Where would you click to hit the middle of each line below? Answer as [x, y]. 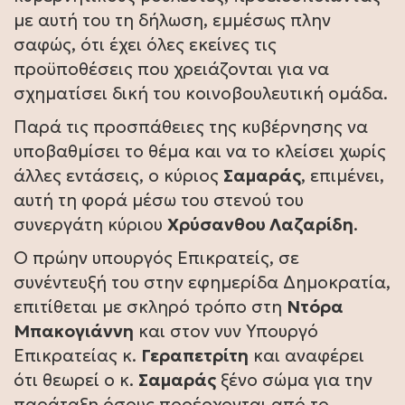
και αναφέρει [306, 356]
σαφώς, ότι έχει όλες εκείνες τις [145, 45]
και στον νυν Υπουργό [226, 331]
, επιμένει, [343, 176]
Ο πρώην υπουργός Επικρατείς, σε [156, 258]
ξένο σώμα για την [294, 380]
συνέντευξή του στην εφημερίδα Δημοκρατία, [202, 283]
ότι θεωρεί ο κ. [76, 380]
